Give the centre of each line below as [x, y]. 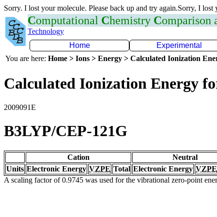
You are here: [27, 58]
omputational [69, 20]
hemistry [132, 20]
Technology [46, 31]
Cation [78, 157]
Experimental [179, 45]
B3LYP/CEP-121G [66, 131]
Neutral [185, 157]
